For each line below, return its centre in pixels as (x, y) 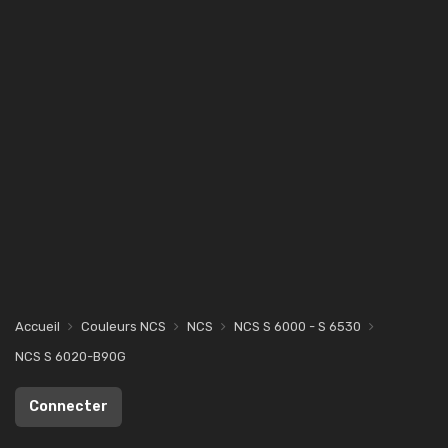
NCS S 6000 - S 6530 (297, 326)
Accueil (37, 326)
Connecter (68, 406)
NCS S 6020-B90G (70, 356)
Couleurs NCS (123, 326)
